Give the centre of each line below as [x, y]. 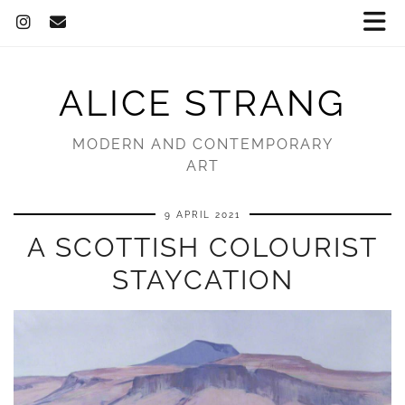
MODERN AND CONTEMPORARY [202, 144]
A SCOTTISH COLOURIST [202, 247]
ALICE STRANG [202, 103]
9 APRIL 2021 [202, 215]
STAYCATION [202, 280]
